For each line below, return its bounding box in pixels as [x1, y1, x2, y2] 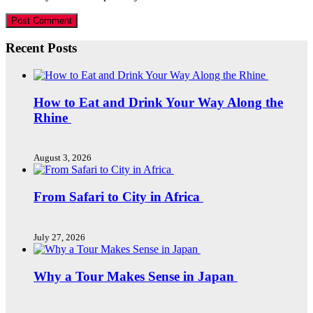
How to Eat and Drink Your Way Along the [34, 94, 283, 110]
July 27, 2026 [34, 231, 85, 242]
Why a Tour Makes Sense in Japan [34, 268, 238, 284]
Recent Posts [6, 41, 77, 56]
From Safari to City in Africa [34, 189, 203, 205]
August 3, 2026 [34, 152, 92, 163]
